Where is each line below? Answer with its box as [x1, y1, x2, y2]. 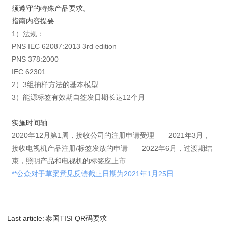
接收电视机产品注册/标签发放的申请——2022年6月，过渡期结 [11, 144, 212, 153]
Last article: [7, 214, 45, 223]
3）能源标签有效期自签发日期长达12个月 [11, 93, 145, 102]
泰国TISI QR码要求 [45, 214, 107, 223]
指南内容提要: [11, 17, 56, 25]
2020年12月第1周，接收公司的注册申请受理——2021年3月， [11, 131, 210, 140]
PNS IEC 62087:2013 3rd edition [11, 42, 117, 51]
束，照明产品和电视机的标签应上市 [11, 157, 126, 165]
